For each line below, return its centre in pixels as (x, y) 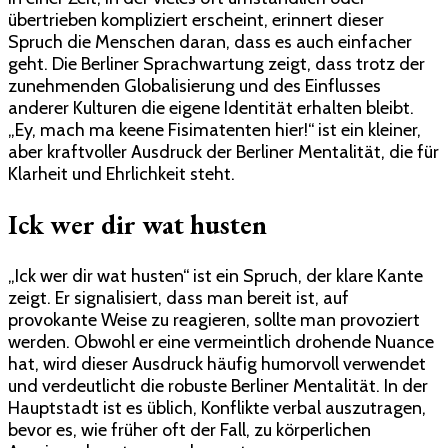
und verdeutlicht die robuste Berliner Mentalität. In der (218, 385)
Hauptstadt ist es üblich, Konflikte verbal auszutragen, (217, 407)
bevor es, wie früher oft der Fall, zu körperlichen (189, 429)
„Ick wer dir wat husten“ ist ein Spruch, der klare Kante (215, 275)
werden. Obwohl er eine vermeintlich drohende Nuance (221, 341)
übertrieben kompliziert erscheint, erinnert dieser (196, 19)
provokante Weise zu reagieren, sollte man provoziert (214, 319)
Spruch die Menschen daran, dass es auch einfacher (210, 41)
